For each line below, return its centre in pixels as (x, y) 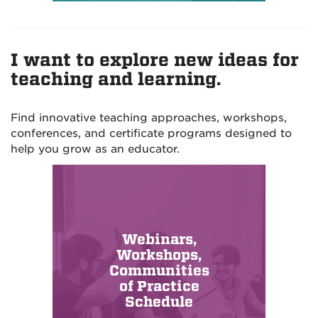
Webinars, (159, 240)
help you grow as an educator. (95, 149)
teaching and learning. (116, 79)
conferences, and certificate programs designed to (151, 134)
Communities (159, 271)
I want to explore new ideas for (155, 60)
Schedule (159, 302)
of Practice (159, 287)
